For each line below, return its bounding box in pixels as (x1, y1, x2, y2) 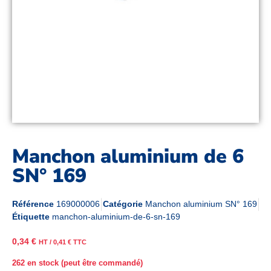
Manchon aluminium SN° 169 (145, 199, 257, 209)
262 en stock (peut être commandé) (12, 258, 143, 267)
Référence (12, 199, 56, 209)
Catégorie (103, 199, 143, 209)
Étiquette (12, 212, 50, 222)
